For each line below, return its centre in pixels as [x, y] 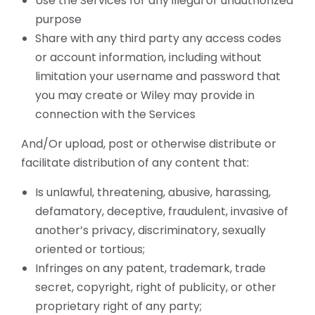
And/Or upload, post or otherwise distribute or [149, 144]
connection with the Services [115, 114]
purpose [58, 19]
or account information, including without [148, 57]
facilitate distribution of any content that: [135, 163]
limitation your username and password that [158, 76]
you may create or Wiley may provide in [145, 95]
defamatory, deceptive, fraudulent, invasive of [162, 211]
